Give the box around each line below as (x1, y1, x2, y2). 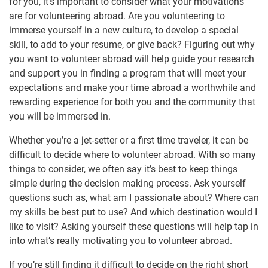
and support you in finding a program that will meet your (9, 68, 246, 80)
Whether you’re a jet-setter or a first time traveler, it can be (9, 135, 248, 147)
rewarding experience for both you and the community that (9, 96, 255, 108)
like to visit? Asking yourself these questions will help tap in (9, 221, 258, 233)
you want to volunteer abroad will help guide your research (9, 53, 254, 65)
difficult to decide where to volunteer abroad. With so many (9, 149, 256, 161)
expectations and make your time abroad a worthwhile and (9, 82, 256, 94)
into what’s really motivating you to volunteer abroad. (9, 235, 232, 247)
